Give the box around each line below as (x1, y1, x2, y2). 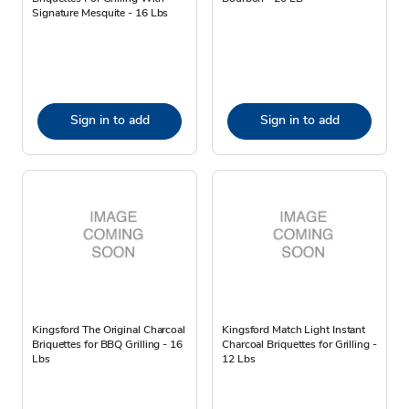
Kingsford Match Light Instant (222, 321, 366, 337)
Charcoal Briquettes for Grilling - (222, 336, 377, 351)
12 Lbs (222, 351, 256, 366)
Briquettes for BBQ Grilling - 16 (32, 336, 183, 351)
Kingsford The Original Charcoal (32, 321, 185, 337)
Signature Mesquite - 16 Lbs (32, 5, 169, 20)
